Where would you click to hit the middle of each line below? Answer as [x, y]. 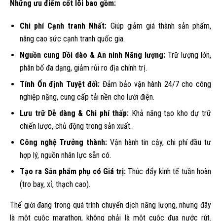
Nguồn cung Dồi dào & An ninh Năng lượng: [92, 55]
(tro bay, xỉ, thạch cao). [55, 184]
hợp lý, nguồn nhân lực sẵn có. [65, 155]
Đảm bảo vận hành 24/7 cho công [156, 84]
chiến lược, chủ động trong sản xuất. [76, 126]
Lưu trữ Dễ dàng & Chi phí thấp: [74, 113]
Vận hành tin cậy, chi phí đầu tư [159, 142]
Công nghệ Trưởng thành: [64, 142]
